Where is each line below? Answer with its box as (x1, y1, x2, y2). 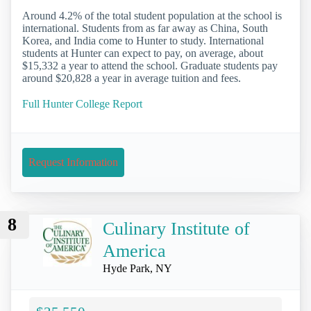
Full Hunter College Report (22, 98, 142, 110)
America (103, 240, 166, 261)
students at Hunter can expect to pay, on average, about (22, 47, 263, 60)
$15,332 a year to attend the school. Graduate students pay (22, 60, 278, 72)
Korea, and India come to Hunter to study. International (22, 35, 264, 47)
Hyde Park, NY (103, 262, 172, 274)
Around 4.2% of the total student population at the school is (22, 10, 282, 22)
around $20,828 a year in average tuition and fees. (22, 72, 241, 85)
